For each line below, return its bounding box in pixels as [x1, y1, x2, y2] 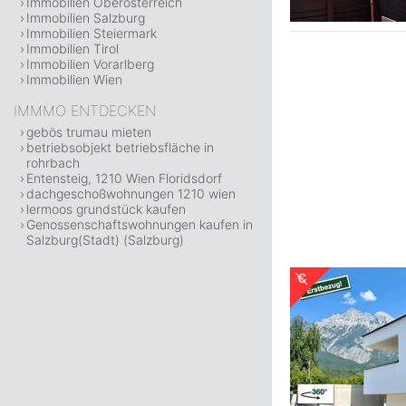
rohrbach [26, 155, 80, 170]
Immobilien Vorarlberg [26, 56, 154, 72]
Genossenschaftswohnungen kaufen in [26, 217, 253, 232]
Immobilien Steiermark [26, 25, 157, 41]
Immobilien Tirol [26, 41, 119, 56]
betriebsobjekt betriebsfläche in [26, 140, 214, 155]
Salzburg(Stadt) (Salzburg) [26, 232, 184, 247]
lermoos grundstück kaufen [26, 201, 186, 217]
